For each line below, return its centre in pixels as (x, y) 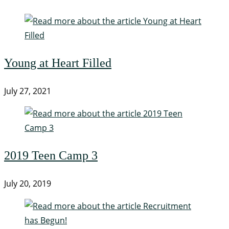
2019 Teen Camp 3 (51, 156)
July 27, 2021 (28, 91)
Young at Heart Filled (58, 63)
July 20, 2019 (28, 184)
